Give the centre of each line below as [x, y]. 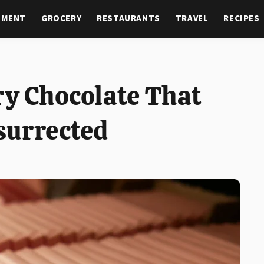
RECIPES [242, 19]
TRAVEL [192, 19]
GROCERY [62, 19]
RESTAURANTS [128, 19]
